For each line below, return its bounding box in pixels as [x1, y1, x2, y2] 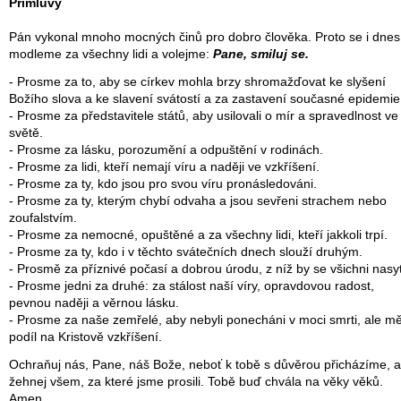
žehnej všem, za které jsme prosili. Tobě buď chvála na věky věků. [9, 375, 383, 389]
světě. [9, 126, 43, 141]
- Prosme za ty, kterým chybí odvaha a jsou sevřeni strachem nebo [9, 194, 387, 209]
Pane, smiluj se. [213, 47, 309, 62]
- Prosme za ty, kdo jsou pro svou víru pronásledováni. [9, 177, 317, 192]
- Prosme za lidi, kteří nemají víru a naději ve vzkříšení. [9, 160, 320, 175]
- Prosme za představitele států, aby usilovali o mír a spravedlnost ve [9, 109, 398, 124]
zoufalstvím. [9, 211, 77, 226]
